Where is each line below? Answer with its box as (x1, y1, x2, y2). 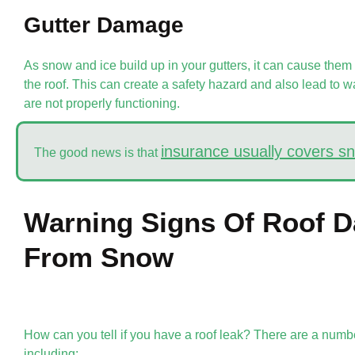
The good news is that (34, 145, 161, 159)
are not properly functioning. (24, 96, 180, 110)
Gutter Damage (24, 12, 184, 37)
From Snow (24, 241, 174, 273)
